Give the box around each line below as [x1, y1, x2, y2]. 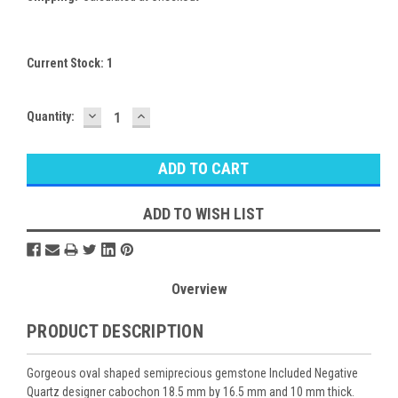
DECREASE [85, 105, 162, 124]
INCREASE [134, 105, 208, 124]
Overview [171, 280, 227, 298]
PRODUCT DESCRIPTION [27, 320, 203, 342]
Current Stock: [27, 55, 107, 70]
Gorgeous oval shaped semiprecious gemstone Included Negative [27, 365, 358, 380]
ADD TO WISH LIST [143, 203, 264, 223]
